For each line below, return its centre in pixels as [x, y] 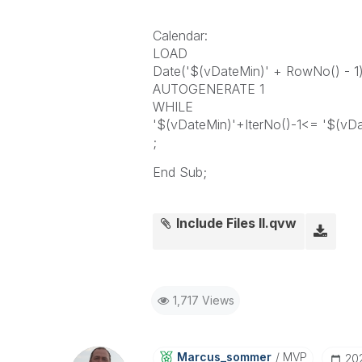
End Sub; [179, 172]
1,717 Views [203, 300]
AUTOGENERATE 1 [208, 89]
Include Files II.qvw [237, 223]
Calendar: [180, 36]
